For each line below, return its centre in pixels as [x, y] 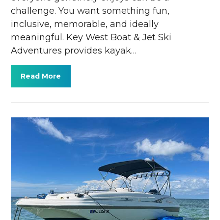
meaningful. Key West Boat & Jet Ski [91, 38]
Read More [41, 76]
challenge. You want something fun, [90, 11]
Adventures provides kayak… [74, 51]
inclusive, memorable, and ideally [85, 24]
